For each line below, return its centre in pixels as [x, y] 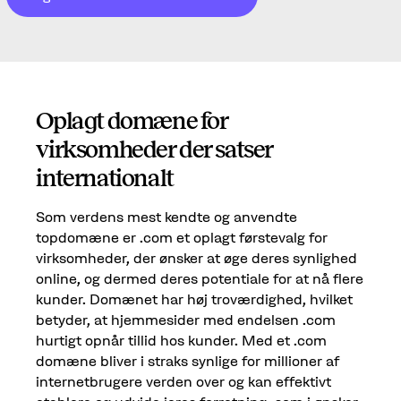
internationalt [105, 179]
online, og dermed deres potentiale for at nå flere [200, 278]
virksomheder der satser [154, 150]
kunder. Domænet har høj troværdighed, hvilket [195, 299]
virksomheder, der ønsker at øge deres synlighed [197, 257]
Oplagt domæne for [132, 121]
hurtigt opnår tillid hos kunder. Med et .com [182, 340]
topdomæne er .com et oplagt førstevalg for [182, 237]
